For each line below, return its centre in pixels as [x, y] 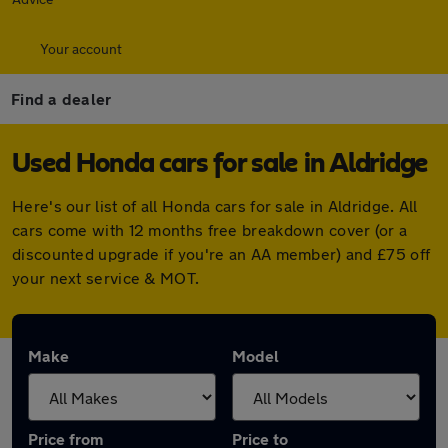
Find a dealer [61, 98]
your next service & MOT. [106, 277]
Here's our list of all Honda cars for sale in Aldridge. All [215, 205]
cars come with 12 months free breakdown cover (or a [210, 229]
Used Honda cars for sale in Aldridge [220, 164]
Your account [81, 48]
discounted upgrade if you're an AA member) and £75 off [221, 253]
